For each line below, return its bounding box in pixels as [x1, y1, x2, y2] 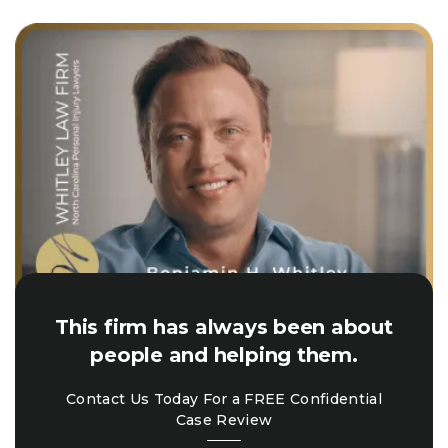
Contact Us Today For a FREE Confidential [66, 390, 382, 408]
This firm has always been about [55, 315, 393, 339]
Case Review [175, 411, 273, 429]
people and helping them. [90, 343, 358, 367]
